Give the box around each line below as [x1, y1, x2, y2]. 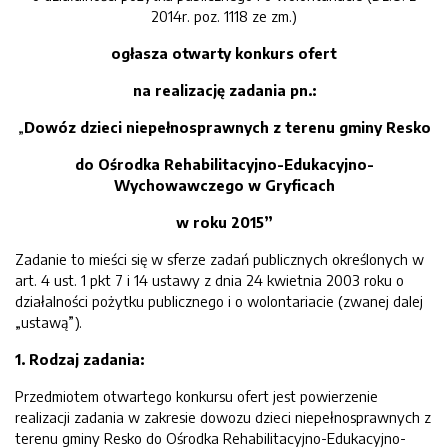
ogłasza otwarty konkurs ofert [111, 44, 337, 62]
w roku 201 [176, 213, 256, 231]
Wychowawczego [113, 176, 244, 194]
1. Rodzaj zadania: [15, 350, 144, 368]
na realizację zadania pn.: [132, 81, 316, 99]
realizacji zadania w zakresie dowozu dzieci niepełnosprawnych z [15, 408, 431, 426]
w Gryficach [247, 176, 335, 194]
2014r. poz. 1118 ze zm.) [151, 7, 297, 25]
